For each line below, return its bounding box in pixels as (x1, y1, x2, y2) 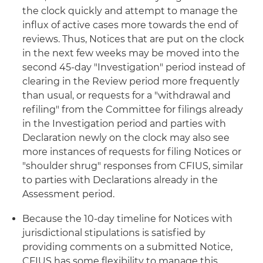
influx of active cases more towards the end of (22, 19, 238, 31)
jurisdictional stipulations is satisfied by (22, 227, 205, 238)
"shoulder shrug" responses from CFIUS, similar (22, 160, 243, 171)
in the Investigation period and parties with (22, 117, 226, 129)
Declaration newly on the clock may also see (22, 131, 230, 143)
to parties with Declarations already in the (22, 174, 218, 186)
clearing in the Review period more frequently (22, 75, 240, 87)
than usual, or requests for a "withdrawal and (22, 89, 231, 101)
